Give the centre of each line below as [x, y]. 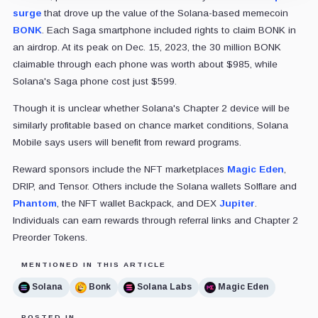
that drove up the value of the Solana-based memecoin [164, 13]
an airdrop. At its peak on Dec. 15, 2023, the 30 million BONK [147, 47]
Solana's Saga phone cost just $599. [94, 81]
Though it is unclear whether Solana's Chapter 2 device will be [151, 108]
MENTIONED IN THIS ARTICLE [93, 264]
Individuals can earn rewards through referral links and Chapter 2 [155, 220]
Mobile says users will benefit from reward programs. [127, 142]
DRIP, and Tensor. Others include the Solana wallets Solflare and [154, 186]
